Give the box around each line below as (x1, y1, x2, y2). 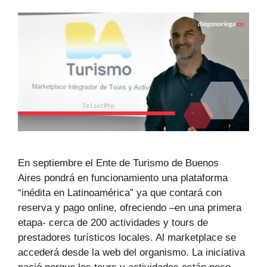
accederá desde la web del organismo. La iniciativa (18, 246, 245, 258)
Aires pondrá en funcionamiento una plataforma (18, 172, 228, 184)
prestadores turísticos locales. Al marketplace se (18, 231, 236, 243)
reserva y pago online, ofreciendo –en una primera (18, 201, 241, 213)
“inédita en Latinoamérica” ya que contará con (18, 187, 222, 198)
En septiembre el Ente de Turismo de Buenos (18, 157, 219, 169)
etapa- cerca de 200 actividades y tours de (18, 216, 208, 228)
